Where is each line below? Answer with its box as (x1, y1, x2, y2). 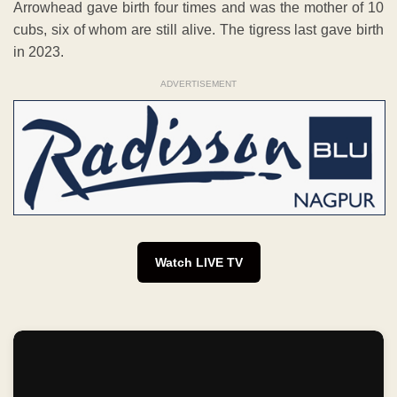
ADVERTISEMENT (160, 79, 237, 90)
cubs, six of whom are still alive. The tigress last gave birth (13, 22, 384, 38)
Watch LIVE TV (154, 254, 243, 269)
